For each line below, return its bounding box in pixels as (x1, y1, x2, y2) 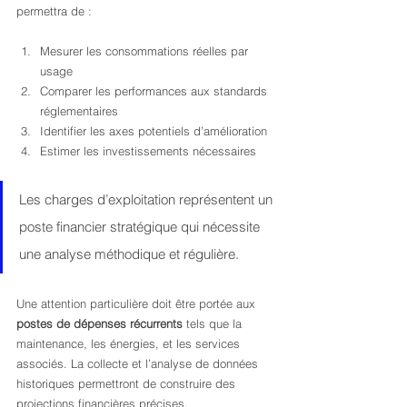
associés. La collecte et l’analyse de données (16, 356, 262, 371)
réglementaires (40, 104, 118, 118)
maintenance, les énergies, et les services (16, 336, 243, 351)
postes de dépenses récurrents (16, 316, 183, 331)
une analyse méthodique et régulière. (19, 245, 239, 263)
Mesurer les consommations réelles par (40, 44, 252, 58)
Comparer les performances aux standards (40, 84, 271, 98)
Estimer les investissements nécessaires (40, 144, 256, 158)
